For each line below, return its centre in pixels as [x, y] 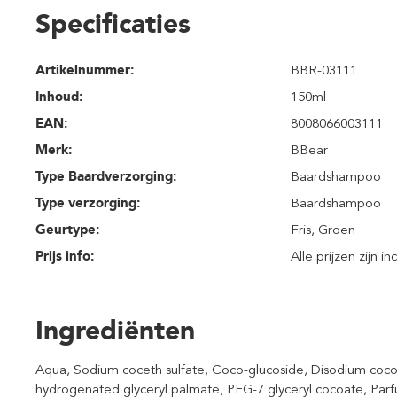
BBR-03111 [324, 70]
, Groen [334, 230]
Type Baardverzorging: [106, 176]
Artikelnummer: [85, 70]
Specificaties [113, 23]
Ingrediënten [115, 330]
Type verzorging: [88, 203]
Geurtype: [67, 230]
